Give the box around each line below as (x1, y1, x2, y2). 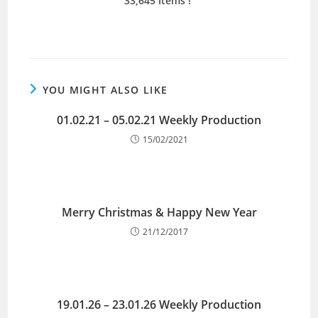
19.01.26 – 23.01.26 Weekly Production (57, 296, 261, 312)
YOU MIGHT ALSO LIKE (42, 82, 168, 97)
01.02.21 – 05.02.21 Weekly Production (57, 111, 261, 128)
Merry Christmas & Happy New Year (61, 204, 257, 220)
